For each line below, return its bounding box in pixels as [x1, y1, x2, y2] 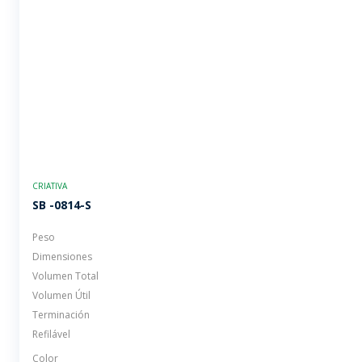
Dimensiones [32, 249, 92, 263]
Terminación [32, 307, 90, 322]
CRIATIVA [32, 179, 67, 192]
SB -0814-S [32, 196, 91, 213]
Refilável [32, 326, 70, 341]
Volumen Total [32, 268, 99, 283]
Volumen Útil [32, 288, 90, 302]
